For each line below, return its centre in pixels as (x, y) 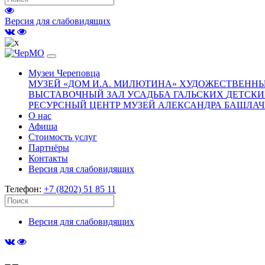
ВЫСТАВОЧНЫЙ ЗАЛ (78, 94)
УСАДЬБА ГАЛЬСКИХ (177, 94)
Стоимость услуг (63, 137)
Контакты (48, 158)
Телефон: (24, 189)
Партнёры (49, 148)
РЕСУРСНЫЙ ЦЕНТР (76, 105)
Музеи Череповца (64, 73)
